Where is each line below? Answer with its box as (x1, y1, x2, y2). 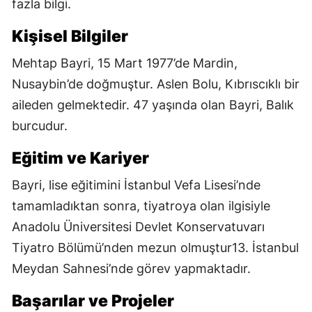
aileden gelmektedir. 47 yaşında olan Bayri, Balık (12, 97, 294, 112)
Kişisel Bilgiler (12, 26, 128, 46)
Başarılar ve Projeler (12, 290, 174, 311)
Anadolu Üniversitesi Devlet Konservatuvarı (12, 219, 265, 234)
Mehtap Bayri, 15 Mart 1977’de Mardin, (12, 55, 237, 70)
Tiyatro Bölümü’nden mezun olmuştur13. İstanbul (12, 240, 299, 255)
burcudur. (12, 118, 68, 133)
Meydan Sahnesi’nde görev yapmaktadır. (12, 260, 251, 276)
